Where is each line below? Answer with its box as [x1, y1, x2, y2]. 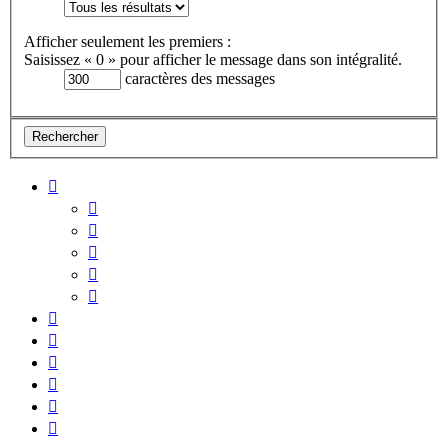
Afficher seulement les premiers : [24, 33, 231, 51]
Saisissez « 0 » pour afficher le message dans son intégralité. [24, 51, 402, 69]
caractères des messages [121, 70, 275, 88]
